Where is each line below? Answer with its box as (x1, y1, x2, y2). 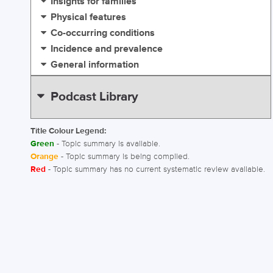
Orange (30, 151, 58, 162)
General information (51, 58, 140, 72)
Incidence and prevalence (51, 43, 163, 56)
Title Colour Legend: (30, 126, 106, 136)
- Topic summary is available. (54, 138, 160, 149)
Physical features (51, 11, 127, 24)
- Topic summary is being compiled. (58, 151, 190, 161)
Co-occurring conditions (51, 27, 155, 40)
